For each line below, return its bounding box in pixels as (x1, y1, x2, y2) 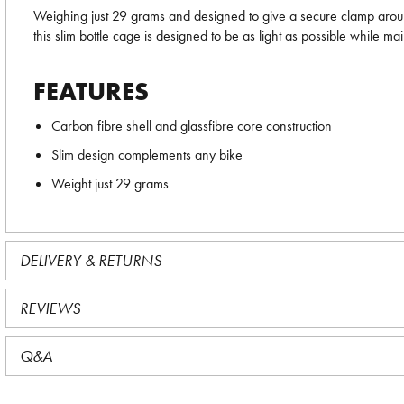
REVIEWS (20, 298, 80, 318)
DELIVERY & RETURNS (20, 250, 161, 271)
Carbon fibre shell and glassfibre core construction (51, 116, 332, 135)
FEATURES (33, 76, 149, 107)
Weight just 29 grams (51, 174, 169, 193)
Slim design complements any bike (51, 145, 243, 164)
